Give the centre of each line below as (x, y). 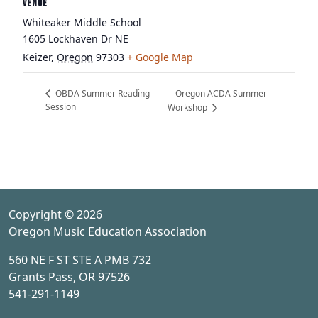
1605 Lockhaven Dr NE (76, 39)
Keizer (37, 57)
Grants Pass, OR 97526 (69, 277)
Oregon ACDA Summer (221, 94)
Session (61, 107)
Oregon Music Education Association (108, 232)
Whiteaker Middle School (82, 22)
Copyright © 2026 (55, 215)
